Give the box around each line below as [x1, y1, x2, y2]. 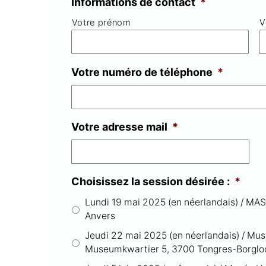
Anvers [84, 210, 115, 221]
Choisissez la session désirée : [71, 175, 230, 188]
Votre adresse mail [71, 120, 167, 133]
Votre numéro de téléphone [71, 65, 213, 78]
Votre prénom [71, 17, 131, 28]
